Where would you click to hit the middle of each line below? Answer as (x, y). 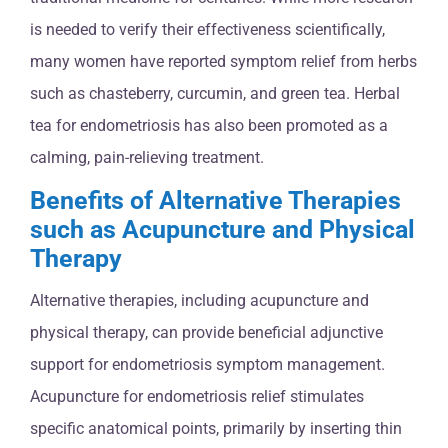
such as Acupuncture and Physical (222, 230)
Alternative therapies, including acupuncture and (199, 301)
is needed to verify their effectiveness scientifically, (207, 29)
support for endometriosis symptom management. (207, 365)
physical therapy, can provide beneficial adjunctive (206, 333)
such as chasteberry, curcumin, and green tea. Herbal (215, 93)
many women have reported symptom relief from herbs (223, 61)
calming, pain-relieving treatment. (147, 157)
